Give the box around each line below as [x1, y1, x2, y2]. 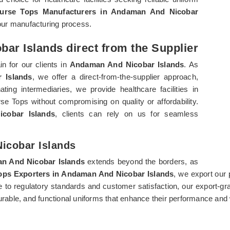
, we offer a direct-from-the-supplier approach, [32, 72, 198, 81]
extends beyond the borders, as [85, 157, 198, 166]
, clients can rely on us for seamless [55, 109, 198, 118]
